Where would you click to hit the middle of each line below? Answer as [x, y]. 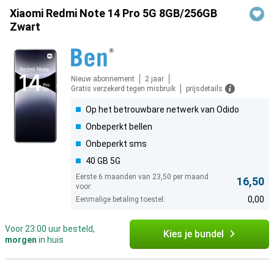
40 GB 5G [103, 161]
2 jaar [154, 79]
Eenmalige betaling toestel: [120, 200]
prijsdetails [204, 89]
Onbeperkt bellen [119, 127]
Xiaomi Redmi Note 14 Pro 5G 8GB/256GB [113, 13]
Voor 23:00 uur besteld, [50, 229]
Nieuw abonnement [103, 79]
